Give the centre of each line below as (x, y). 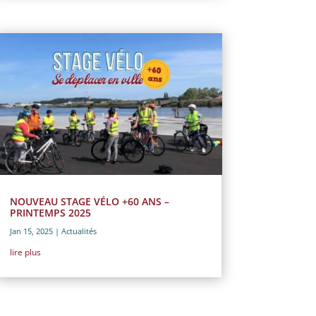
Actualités (79, 231)
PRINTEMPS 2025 (50, 212)
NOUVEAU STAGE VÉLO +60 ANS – (89, 201)
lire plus (25, 252)
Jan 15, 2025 (31, 231)
